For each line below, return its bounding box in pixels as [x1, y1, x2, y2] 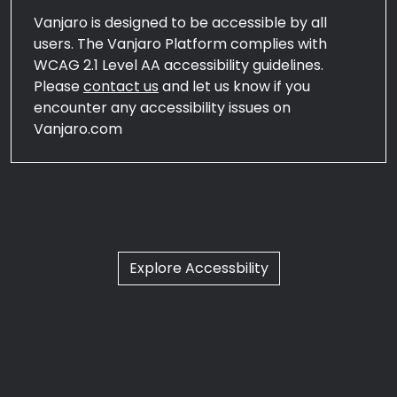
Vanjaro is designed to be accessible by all [34, 12, 327, 33]
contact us [83, 76, 159, 97]
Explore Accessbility [128, 258, 269, 278]
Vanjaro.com [34, 119, 122, 139]
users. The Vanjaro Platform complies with [34, 34, 327, 54]
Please [34, 76, 83, 97]
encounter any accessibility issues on [34, 97, 291, 118]
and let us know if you [159, 76, 310, 97]
